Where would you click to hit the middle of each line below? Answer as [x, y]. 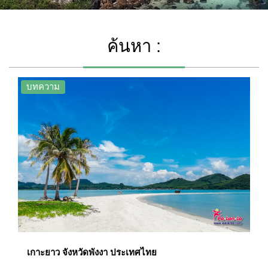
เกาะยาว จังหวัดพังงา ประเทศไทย [92, 252]
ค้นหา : [134, 46]
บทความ [43, 86]
